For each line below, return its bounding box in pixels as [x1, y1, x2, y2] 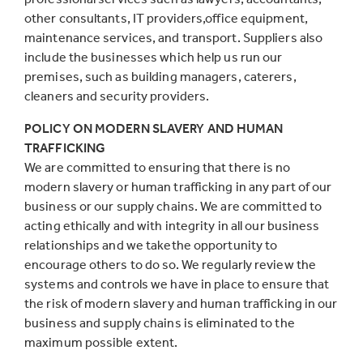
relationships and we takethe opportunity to [24, 237, 278, 253]
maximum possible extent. [24, 334, 178, 350]
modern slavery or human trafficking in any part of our [24, 178, 332, 194]
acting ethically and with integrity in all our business [24, 217, 320, 233]
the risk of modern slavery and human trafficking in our [24, 295, 338, 311]
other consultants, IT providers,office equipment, [24, 10, 308, 26]
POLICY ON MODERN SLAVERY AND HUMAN [24, 120, 284, 136]
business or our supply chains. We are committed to [24, 198, 322, 214]
